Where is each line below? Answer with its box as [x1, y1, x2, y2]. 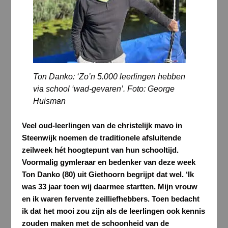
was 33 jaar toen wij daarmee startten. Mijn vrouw [21, 182, 197, 191]
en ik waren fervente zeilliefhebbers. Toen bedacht [21, 194, 199, 203]
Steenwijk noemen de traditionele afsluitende [21, 133, 181, 142]
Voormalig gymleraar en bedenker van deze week [21, 157, 195, 166]
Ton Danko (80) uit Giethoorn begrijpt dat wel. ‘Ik [21, 169, 194, 179]
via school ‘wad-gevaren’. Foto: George [33, 84, 175, 93]
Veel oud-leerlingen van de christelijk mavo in [21, 121, 182, 130]
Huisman [33, 96, 66, 105]
